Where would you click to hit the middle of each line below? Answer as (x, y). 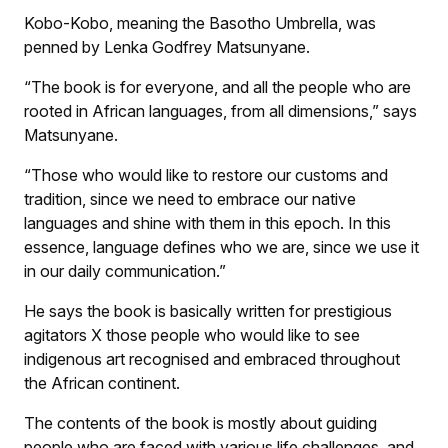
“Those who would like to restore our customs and (206, 174)
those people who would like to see (231, 334)
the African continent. (102, 382)
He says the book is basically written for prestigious (208, 310)
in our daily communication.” (125, 270)
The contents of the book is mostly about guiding (200, 422)
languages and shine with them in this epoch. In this (207, 222)
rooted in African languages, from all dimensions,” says (220, 110)
